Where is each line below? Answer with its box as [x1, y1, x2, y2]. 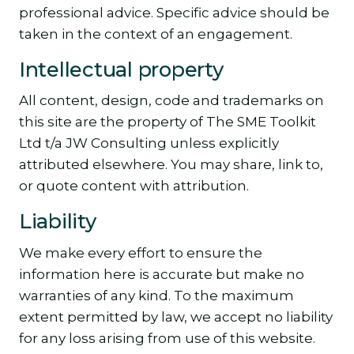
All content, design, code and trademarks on [19, 92, 324, 109]
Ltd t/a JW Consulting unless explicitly [19, 135, 279, 152]
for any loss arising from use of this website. [19, 330, 315, 347]
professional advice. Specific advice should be [19, 4, 330, 21]
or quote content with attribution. [19, 178, 249, 194]
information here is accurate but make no [19, 266, 304, 283]
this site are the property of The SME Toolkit [19, 114, 316, 130]
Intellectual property [19, 56, 224, 81]
